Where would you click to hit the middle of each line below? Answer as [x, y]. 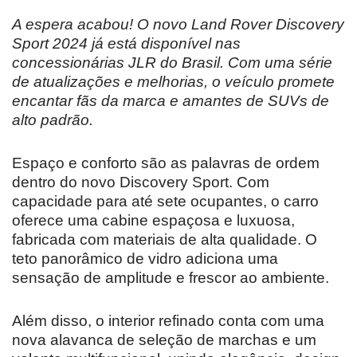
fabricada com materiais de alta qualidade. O [165, 239]
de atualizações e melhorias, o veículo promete [173, 81]
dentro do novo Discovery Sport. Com [141, 182]
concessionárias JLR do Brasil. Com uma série [172, 62]
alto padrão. [53, 120]
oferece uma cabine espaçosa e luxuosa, [153, 220]
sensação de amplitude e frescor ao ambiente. [171, 277]
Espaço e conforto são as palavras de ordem [166, 163]
